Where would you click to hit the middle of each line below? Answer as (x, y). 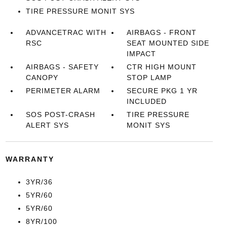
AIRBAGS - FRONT (162, 32)
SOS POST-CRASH (60, 115)
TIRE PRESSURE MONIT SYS (80, 11)
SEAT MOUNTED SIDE (168, 43)
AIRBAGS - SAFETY (62, 67)
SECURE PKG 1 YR (162, 91)
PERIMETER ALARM (63, 91)
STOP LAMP (149, 78)
